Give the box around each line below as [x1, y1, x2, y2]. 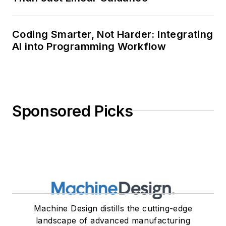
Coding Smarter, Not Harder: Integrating [12, 28, 213, 40]
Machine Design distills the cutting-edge [34, 203, 192, 213]
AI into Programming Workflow [12, 40, 166, 52]
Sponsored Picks [12, 101, 133, 120]
